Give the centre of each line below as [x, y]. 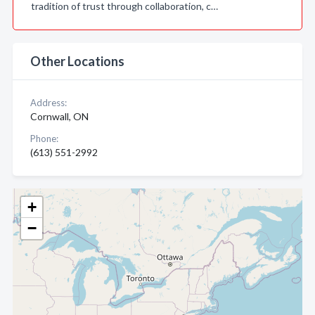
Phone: [44, 139]
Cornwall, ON [59, 116]
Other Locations [77, 61]
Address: [49, 103]
